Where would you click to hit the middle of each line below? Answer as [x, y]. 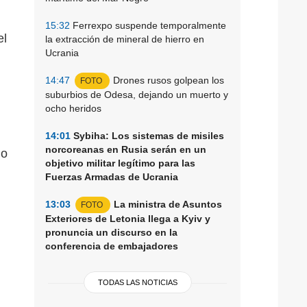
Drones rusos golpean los [169, 80]
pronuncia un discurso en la [111, 232]
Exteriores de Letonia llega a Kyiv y [128, 218]
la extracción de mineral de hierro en [125, 39]
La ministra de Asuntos [168, 204]
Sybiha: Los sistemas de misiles [147, 135]
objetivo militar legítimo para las [120, 163]
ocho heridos [73, 108]
